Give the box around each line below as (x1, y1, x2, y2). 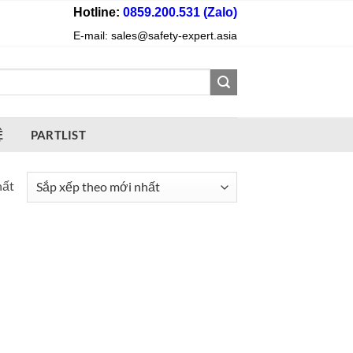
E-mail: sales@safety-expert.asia (73, 29, 237, 42)
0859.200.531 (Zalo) (120, 6, 237, 19)
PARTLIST (30, 128, 87, 142)
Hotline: (73, 6, 120, 19)
